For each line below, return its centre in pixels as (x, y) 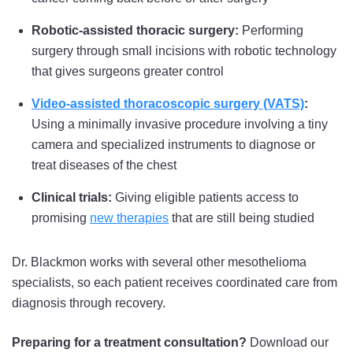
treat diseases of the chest (104, 165)
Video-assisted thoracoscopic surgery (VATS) (168, 103)
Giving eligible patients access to (205, 197)
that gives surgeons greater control (128, 71)
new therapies (129, 217)
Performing (271, 30)
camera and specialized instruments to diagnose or (173, 144)
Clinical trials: (72, 197)
